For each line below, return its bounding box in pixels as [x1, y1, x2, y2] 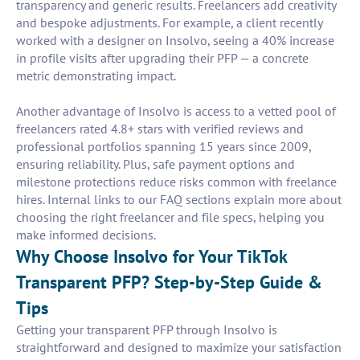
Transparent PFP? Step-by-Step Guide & [16, 271, 322, 294]
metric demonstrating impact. [16, 67, 176, 84]
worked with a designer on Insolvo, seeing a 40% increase [16, 32, 334, 49]
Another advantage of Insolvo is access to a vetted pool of [16, 103, 336, 120]
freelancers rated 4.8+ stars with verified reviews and [16, 121, 304, 137]
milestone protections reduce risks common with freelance [16, 174, 337, 190]
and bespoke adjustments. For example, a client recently [16, 14, 322, 31]
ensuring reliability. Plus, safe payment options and [16, 156, 295, 173]
